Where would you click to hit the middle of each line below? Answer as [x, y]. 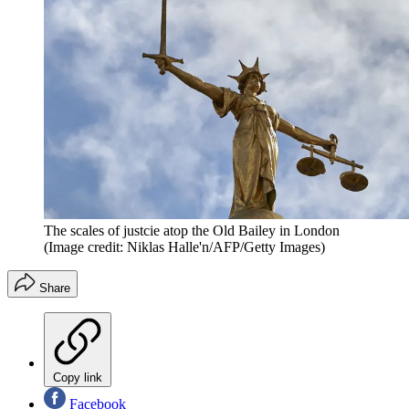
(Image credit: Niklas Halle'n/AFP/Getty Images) [184, 246]
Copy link [78, 377]
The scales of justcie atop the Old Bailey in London [192, 230]
